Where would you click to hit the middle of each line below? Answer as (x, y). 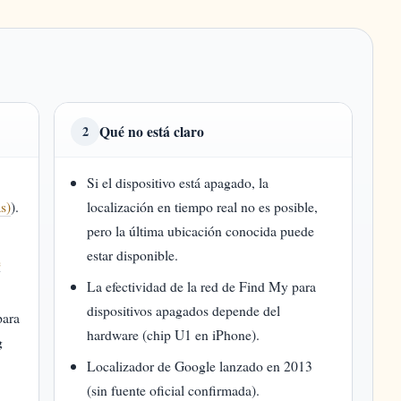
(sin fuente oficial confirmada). (174, 390)
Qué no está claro (152, 131)
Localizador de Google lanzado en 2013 (200, 366)
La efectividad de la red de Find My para (202, 286)
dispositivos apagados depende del (184, 310)
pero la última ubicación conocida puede (201, 230)
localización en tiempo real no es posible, (203, 206)
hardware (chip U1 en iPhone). (174, 334)
